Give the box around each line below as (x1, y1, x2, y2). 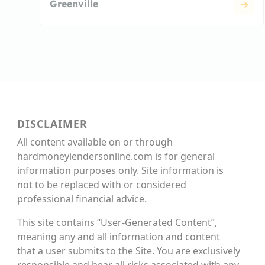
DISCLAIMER (17, 116, 88, 131)
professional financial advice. (17, 192, 147, 205)
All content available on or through (17, 135, 173, 148)
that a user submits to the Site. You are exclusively (17, 244, 240, 257)
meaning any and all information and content (17, 230, 220, 243)
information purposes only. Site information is (17, 163, 224, 177)
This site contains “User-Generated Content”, (17, 215, 217, 229)
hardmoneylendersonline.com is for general (17, 149, 215, 163)
